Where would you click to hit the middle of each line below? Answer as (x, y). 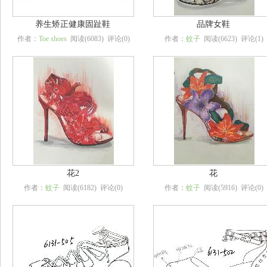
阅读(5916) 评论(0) (232, 188)
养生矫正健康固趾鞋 (73, 24)
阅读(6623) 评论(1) (232, 39)
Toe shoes (52, 39)
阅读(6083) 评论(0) (98, 39)
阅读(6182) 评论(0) (91, 188)
